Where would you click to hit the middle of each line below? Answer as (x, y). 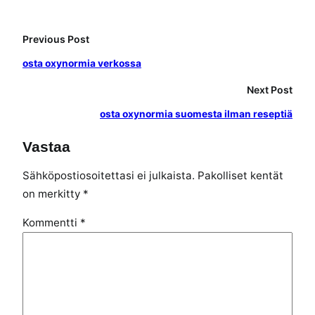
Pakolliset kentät (240, 175)
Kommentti (51, 222)
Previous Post (56, 39)
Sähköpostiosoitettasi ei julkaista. (109, 175)
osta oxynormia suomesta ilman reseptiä (196, 114)
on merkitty (53, 193)
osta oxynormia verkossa (82, 64)
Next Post (270, 90)
